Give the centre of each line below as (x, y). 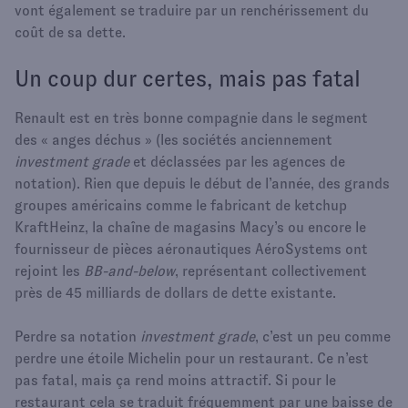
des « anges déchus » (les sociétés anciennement (173, 139)
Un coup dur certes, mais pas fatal (188, 78)
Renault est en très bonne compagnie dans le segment (191, 117)
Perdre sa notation (77, 336)
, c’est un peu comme (323, 336)
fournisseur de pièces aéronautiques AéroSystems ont (191, 249)
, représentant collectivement (271, 270)
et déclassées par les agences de (237, 161)
